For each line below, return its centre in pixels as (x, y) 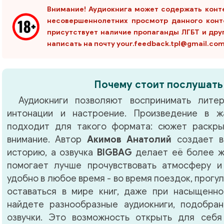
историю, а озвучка (52, 153)
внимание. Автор (47, 140)
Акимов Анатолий (129, 140)
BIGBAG (114, 153)
